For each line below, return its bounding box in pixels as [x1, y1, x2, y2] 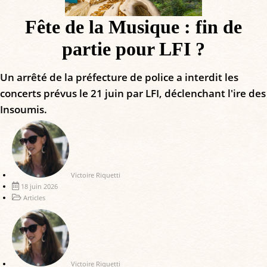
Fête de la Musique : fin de [25, 15, 242, 38]
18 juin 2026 [21, 181, 58, 191]
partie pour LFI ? [62, 38, 205, 60]
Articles [23, 193, 45, 202]
